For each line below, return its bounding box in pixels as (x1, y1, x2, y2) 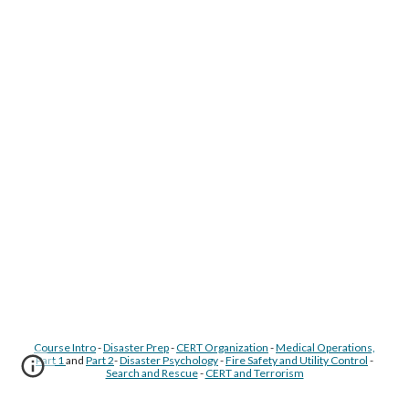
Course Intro (34, 341, 96, 354)
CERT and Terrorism (204, 366, 304, 380)
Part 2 (86, 353, 114, 367)
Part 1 (36, 353, 66, 367)
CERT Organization (176, 341, 268, 354)
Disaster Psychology (120, 353, 218, 367)
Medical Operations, (276, 341, 375, 354)
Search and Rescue (105, 366, 198, 380)
